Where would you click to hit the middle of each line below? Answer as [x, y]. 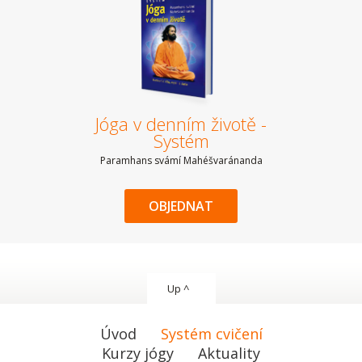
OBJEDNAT [181, 206]
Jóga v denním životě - [181, 124]
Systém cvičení [211, 334]
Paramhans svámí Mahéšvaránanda [181, 160]
